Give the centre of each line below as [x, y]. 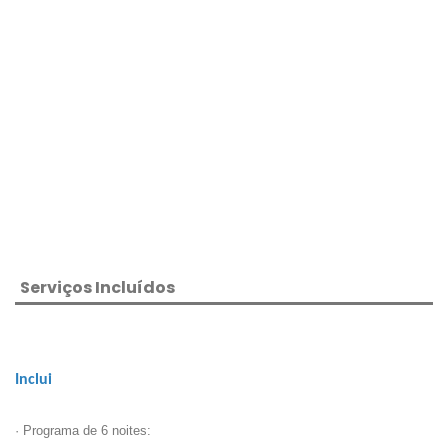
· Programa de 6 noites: [83, 431]
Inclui [33, 380]
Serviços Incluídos [97, 288]
